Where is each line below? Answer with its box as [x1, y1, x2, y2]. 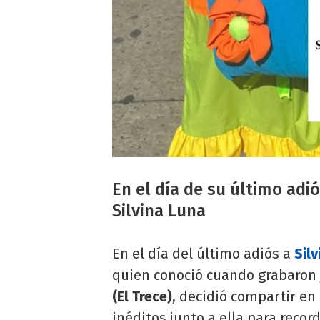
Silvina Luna [112, 201, 206, 221]
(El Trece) [112, 288, 172, 306]
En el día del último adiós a [112, 245, 294, 263]
